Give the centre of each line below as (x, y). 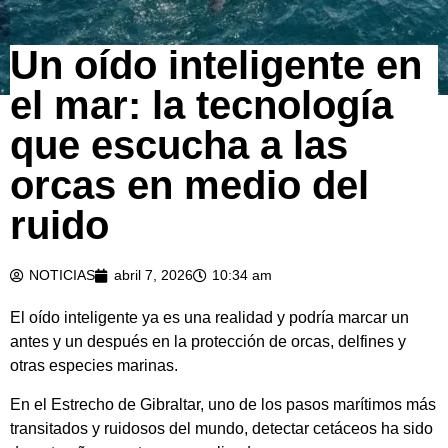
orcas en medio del (189, 185)
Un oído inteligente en (216, 65)
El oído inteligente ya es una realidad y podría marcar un (209, 318)
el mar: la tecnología (201, 105)
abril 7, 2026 (153, 275)
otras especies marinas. (94, 366)
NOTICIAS (62, 275)
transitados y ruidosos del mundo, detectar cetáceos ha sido (221, 428)
